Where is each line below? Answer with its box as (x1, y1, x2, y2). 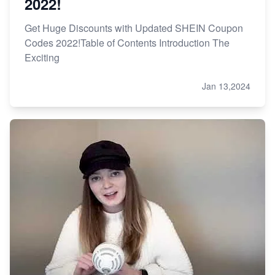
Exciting (25, 50, 60, 64)
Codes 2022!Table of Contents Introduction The (25, 35, 230, 50)
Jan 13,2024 (202, 79, 250, 92)
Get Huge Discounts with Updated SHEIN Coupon (25, 20, 243, 35)
